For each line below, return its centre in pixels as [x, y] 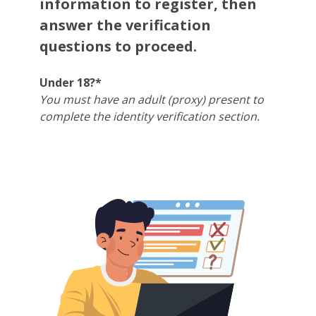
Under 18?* [71, 83]
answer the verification [125, 25]
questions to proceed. [118, 46]
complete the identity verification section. [150, 116]
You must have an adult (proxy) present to [152, 99]
